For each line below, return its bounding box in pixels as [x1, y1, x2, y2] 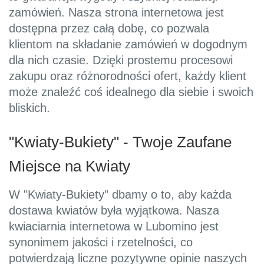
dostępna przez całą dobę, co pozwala [9, 22, 209, 35]
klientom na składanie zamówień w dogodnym [9, 38, 247, 51]
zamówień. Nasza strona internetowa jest [9, 6, 224, 19]
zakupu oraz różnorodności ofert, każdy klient [9, 70, 246, 83]
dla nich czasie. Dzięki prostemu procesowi [9, 54, 233, 67]
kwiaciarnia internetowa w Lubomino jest [9, 220, 219, 233]
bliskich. [9, 101, 50, 115]
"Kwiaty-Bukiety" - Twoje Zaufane [9, 134, 232, 151]
